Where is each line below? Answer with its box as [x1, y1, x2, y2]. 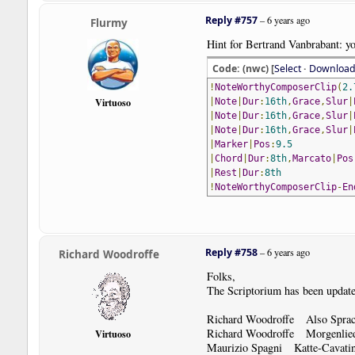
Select [273, 62, 301, 76]
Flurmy [90, 14, 128, 30]
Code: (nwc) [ [212, 62, 274, 76]
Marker [214, 139, 248, 151]
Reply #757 [204, 13, 258, 28]
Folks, [206, 268, 235, 284]
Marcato [292, 153, 331, 165]
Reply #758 [204, 245, 258, 259]
